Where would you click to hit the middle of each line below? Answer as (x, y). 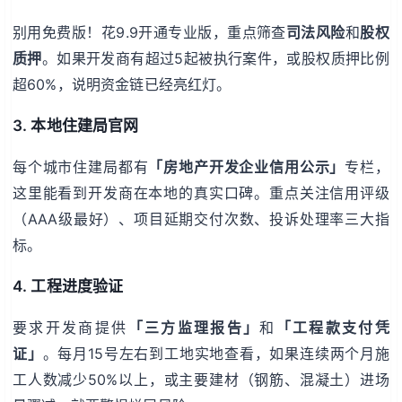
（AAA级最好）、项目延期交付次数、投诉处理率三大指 (201, 218)
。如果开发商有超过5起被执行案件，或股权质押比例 (215, 58)
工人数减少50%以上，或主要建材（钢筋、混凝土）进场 (201, 379)
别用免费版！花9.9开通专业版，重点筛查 (149, 32)
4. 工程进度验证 (68, 286)
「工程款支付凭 (332, 327)
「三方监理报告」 (194, 327)
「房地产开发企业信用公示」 (247, 166)
